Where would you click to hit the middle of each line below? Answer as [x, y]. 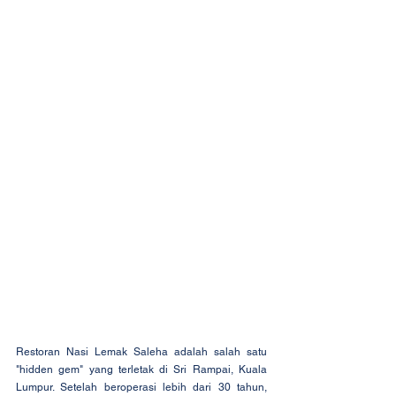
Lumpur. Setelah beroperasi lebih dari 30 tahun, [141, 388]
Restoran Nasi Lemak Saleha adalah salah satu [141, 352]
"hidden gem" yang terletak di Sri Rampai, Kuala [141, 370]
